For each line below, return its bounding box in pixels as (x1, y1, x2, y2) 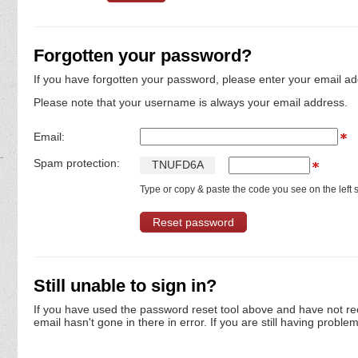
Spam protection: (34, 157, 120, 170)
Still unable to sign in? (34, 276, 217, 296)
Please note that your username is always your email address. (34, 96, 348, 109)
